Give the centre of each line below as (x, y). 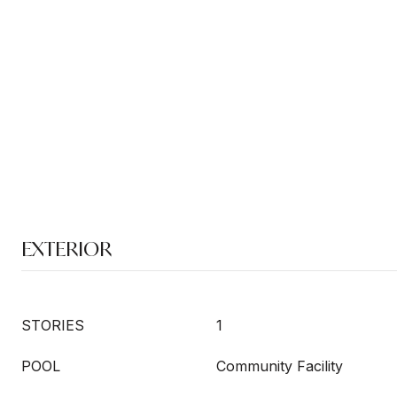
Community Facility (280, 366)
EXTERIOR (66, 249)
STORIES (53, 325)
